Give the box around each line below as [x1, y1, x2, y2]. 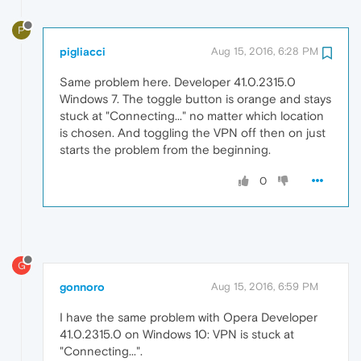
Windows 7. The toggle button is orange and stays [60, 92, 331, 106]
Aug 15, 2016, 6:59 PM [211, 280, 318, 293]
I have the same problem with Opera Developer [60, 310, 317, 325]
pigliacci [60, 45, 106, 59]
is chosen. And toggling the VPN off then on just [60, 126, 326, 140]
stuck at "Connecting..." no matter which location [60, 109, 324, 123]
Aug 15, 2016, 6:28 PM [211, 45, 318, 58]
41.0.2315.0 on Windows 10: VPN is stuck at [60, 327, 294, 342]
